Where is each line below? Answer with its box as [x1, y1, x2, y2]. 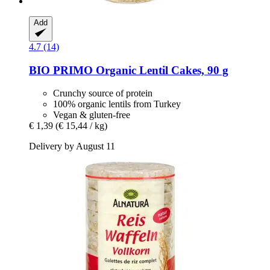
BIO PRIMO [29, 63, 93, 77]
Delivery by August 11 [29, 141, 115, 152]
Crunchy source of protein [53, 88, 152, 99]
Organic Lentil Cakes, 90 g [93, 63, 228, 77]
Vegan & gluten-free [53, 110, 130, 121]
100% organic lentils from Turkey [53, 99, 181, 110]
